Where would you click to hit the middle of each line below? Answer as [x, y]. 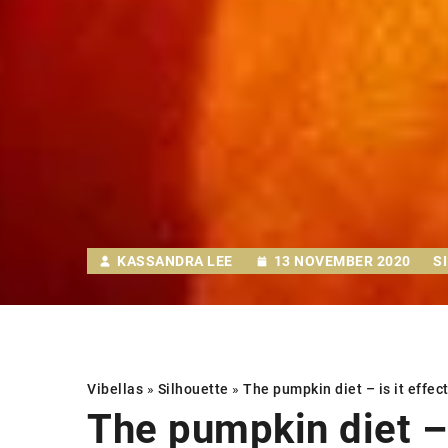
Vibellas [115, 389]
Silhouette [193, 389]
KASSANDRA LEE [175, 261]
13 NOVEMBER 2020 [342, 261]
